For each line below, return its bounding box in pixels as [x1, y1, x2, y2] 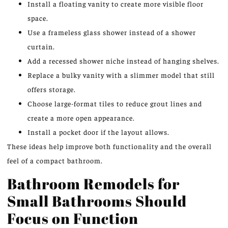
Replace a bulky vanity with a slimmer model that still [27, 70, 215, 80]
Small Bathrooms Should [7, 190, 187, 211]
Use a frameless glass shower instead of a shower [27, 27, 196, 37]
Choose [27, 99, 52, 108]
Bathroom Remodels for [7, 173, 180, 193]
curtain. [27, 42, 55, 51]
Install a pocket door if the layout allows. [27, 127, 169, 137]
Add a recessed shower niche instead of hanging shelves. [27, 56, 219, 66]
